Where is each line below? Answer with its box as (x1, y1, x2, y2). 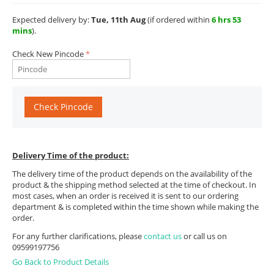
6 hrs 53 (212, 14, 241, 25)
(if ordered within (146, 14, 212, 25)
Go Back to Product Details (12, 256, 109, 267)
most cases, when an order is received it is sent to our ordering (12, 190, 239, 201)
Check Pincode (34, 101, 93, 113)
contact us (144, 231, 183, 242)
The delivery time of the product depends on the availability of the (12, 168, 252, 179)
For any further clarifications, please (12, 231, 144, 242)
